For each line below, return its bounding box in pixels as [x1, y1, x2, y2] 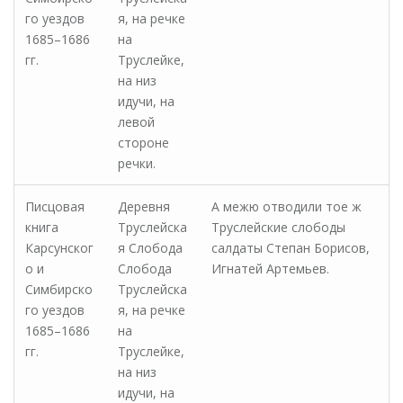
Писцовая [25, 198, 85, 215]
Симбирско [25, 281, 93, 298]
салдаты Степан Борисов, [211, 239, 370, 256]
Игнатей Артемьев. [211, 260, 329, 277]
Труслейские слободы [211, 219, 345, 236]
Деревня [118, 198, 170, 215]
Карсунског [25, 239, 94, 256]
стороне [118, 134, 169, 151]
